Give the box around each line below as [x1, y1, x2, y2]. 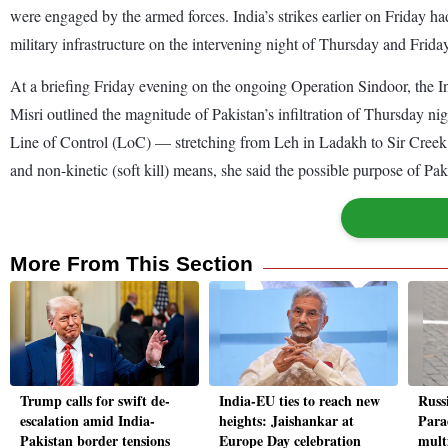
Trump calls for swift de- [20, 390, 170, 412]
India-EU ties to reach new [219, 390, 380, 412]
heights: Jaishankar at [219, 410, 354, 432]
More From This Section [10, 251, 253, 275]
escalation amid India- [20, 410, 155, 432]
